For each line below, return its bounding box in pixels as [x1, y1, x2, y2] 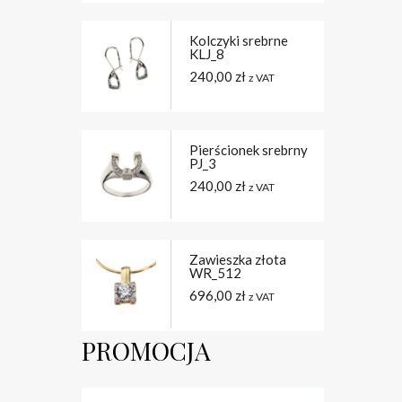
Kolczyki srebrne [189, 32, 288, 48]
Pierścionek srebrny [189, 142, 308, 158]
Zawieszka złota [189, 251, 286, 267]
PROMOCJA [82, 334, 211, 367]
